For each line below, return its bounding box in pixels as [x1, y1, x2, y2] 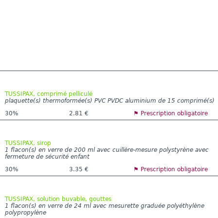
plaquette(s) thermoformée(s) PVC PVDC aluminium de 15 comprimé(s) [5, 97, 215, 104]
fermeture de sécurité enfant [5, 153, 90, 160]
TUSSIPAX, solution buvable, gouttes [5, 195, 111, 202]
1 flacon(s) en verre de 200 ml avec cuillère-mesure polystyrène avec [5, 146, 209, 153]
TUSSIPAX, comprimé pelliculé [5, 90, 92, 97]
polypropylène [5, 209, 46, 216]
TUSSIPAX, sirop [5, 139, 51, 146]
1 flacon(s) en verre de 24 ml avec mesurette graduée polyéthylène [5, 202, 204, 209]
